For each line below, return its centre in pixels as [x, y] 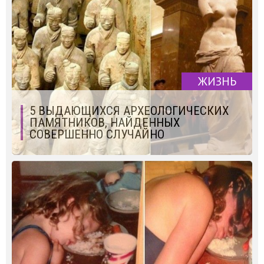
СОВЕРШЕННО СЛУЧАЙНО [97, 134]
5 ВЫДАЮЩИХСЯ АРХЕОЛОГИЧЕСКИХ [129, 110]
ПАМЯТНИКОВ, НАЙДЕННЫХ [105, 122]
